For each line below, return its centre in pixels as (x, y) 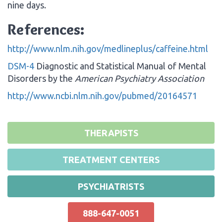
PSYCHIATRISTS (111, 186)
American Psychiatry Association (139, 78)
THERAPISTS (111, 133)
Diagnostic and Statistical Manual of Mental (120, 66)
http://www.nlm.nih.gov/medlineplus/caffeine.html (108, 48)
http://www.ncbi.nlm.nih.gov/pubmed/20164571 (102, 95)
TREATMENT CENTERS (111, 159)
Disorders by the (41, 78)
